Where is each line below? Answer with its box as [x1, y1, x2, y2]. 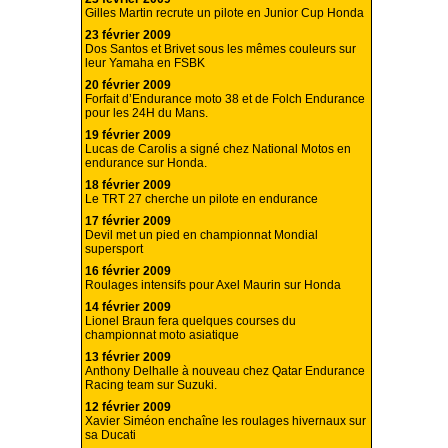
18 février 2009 [85, 178, 171, 193]
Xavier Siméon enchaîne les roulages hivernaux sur [85, 414, 366, 429]
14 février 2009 [85, 300, 171, 315]
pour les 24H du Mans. [85, 106, 208, 121]
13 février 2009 [85, 350, 171, 365]
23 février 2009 [85, 28, 171, 43]
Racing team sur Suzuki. [85, 378, 217, 393]
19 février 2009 [85, 128, 171, 143]
